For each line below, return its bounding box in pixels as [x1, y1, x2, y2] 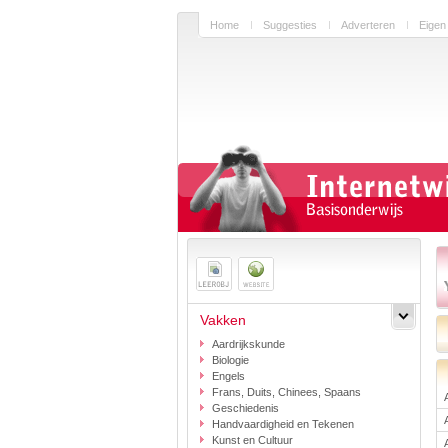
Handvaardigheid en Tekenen [212, 418, 354, 430]
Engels [212, 370, 245, 382]
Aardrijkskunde [212, 338, 285, 350]
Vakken [200, 312, 246, 328]
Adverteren [341, 19, 395, 31]
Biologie [212, 354, 249, 366]
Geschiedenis [212, 402, 279, 414]
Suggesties [263, 19, 317, 31]
